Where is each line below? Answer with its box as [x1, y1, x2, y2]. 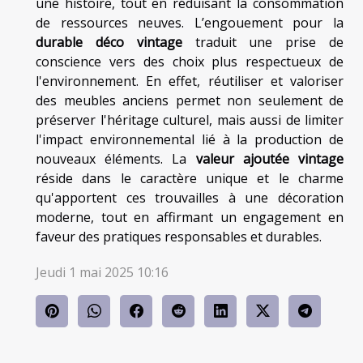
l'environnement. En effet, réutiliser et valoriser [36, 71, 344, 90]
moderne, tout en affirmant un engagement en [36, 207, 344, 226]
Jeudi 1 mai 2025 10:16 [36, 263, 169, 281]
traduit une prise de [181, 32, 344, 51]
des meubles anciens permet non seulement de [36, 91, 344, 109]
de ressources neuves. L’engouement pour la [36, 13, 344, 32]
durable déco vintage [36, 32, 182, 51]
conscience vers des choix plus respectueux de [36, 52, 344, 70]
